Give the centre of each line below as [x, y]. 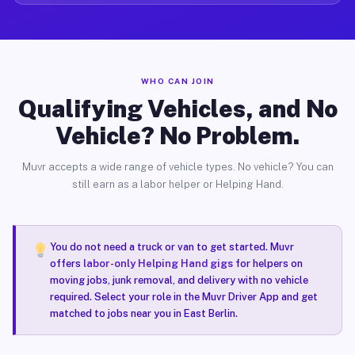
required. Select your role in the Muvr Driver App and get [183, 297]
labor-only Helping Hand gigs [158, 263]
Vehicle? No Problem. [177, 136]
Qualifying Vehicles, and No [177, 109]
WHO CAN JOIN [177, 81]
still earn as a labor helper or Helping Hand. [177, 184]
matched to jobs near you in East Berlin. [143, 313]
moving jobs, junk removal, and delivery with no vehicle [179, 280]
